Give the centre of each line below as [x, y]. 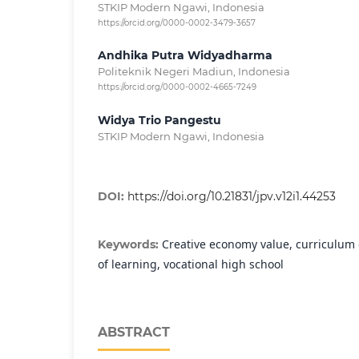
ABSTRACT [134, 332]
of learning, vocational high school [191, 264]
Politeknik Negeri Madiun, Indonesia [194, 72]
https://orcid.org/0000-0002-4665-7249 [177, 87]
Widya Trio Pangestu [159, 120]
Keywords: [130, 244]
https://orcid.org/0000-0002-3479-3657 [177, 23]
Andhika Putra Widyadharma [185, 56]
